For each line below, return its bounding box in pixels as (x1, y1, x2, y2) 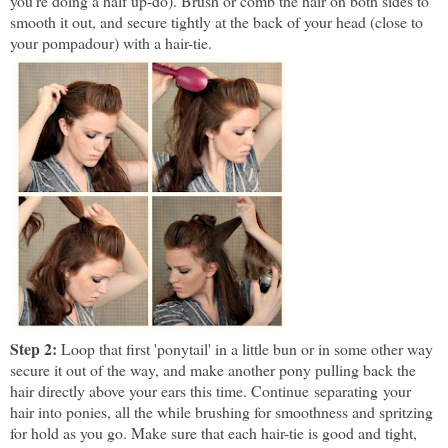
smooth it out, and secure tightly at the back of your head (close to (10, 11, 423, 33)
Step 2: (10, 337, 61, 361)
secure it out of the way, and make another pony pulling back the (10, 359, 416, 381)
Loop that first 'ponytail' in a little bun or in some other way (61, 338, 433, 360)
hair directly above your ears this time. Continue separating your (10, 380, 411, 402)
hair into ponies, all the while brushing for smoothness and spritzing (10, 401, 433, 423)
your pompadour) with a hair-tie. (10, 32, 217, 54)
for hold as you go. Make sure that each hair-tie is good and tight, (10, 422, 417, 444)
